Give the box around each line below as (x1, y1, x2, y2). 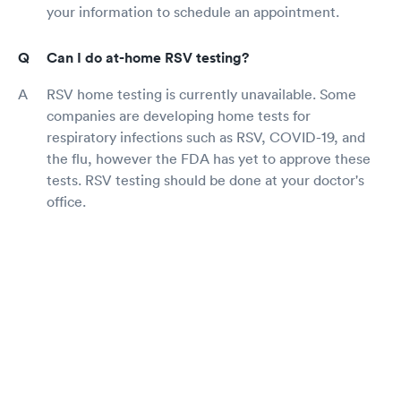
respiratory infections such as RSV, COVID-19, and (47, 127, 365, 146)
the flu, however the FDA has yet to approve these (47, 149, 371, 167)
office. (47, 192, 86, 210)
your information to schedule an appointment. (47, 2, 339, 21)
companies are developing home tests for (47, 106, 311, 124)
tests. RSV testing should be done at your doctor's (47, 170, 364, 189)
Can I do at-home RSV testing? (47, 47, 249, 67)
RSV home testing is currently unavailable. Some (47, 84, 356, 103)
